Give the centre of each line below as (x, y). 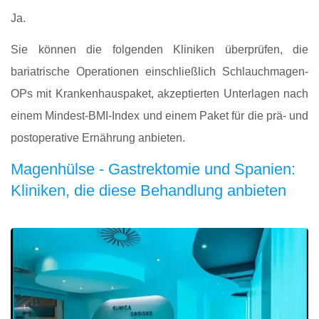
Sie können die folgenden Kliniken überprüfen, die (159, 49)
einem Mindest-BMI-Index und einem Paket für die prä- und (159, 115)
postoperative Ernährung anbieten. (98, 137)
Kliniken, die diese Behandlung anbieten (148, 191)
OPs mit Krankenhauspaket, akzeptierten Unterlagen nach (159, 93)
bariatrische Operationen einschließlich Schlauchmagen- (159, 71)
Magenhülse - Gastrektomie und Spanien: (153, 169)
